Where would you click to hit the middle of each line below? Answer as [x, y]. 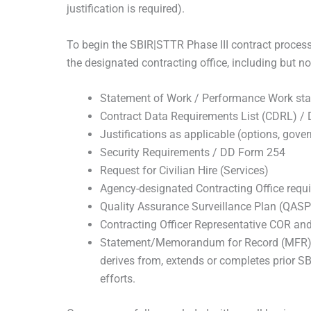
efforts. [118, 279]
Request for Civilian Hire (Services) [184, 171]
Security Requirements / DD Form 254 [193, 153]
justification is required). [126, 8]
